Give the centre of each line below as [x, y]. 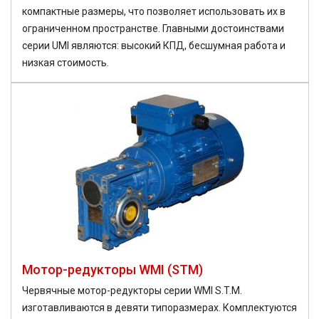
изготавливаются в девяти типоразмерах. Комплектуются [159, 308]
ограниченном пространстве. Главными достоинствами [153, 29]
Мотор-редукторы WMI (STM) [113, 270]
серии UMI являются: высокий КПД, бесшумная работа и [154, 46]
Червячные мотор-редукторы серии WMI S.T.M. [132, 291]
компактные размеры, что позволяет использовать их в [154, 12]
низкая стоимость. [66, 63]
